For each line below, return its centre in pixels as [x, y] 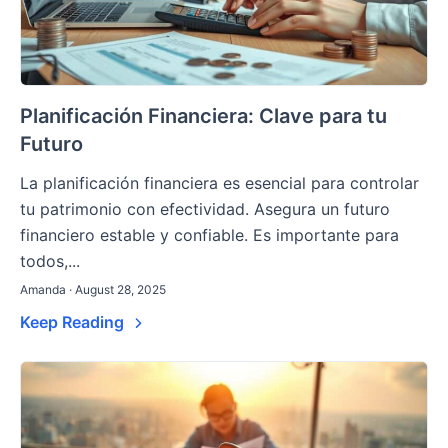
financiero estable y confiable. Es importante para [209, 235]
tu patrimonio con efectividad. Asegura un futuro [205, 209]
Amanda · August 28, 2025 [93, 290]
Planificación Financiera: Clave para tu [203, 116]
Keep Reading [74, 322]
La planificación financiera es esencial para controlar [219, 183]
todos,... [50, 261]
